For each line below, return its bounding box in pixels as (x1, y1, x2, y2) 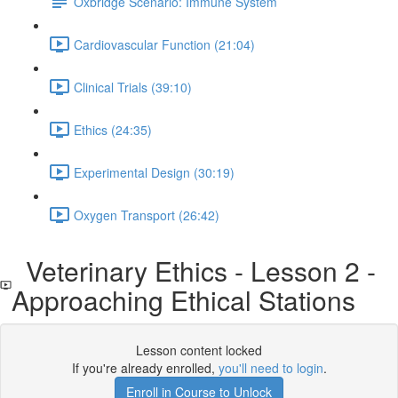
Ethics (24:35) (74, 120, 152, 139)
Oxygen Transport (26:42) (74, 205, 219, 224)
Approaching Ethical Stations (11, 281, 355, 319)
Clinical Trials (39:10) (74, 77, 192, 96)
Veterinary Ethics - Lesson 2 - (11, 251, 376, 290)
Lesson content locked (136, 341, 262, 359)
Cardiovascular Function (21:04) (74, 35, 255, 53)
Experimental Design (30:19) (74, 163, 235, 181)
